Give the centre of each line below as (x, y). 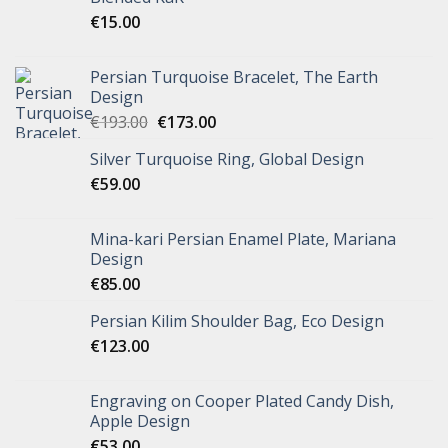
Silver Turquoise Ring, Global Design (227, 159)
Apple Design (140, 421)
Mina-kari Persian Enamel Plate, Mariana (243, 239)
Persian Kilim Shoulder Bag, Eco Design (237, 321)
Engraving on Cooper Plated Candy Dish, (242, 401)
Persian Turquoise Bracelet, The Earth (234, 77)
